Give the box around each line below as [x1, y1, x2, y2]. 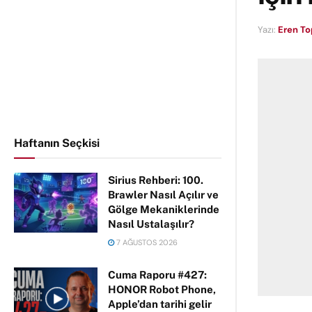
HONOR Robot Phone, [108, 283, 216, 295]
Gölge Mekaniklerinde [108, 203, 219, 215]
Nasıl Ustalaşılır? [108, 218, 194, 230]
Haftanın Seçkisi [14, 136, 100, 150]
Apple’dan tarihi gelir [108, 298, 212, 310]
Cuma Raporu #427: [108, 269, 207, 281]
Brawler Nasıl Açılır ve [108, 189, 219, 201]
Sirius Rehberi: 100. [108, 174, 203, 186]
